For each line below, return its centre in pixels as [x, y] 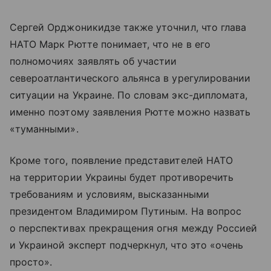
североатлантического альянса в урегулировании [130, 78]
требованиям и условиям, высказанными [109, 194]
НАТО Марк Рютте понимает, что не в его [110, 44]
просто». [31, 262]
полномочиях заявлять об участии [93, 61]
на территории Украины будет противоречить [122, 177]
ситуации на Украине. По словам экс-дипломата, [129, 95]
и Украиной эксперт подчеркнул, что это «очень [127, 245]
